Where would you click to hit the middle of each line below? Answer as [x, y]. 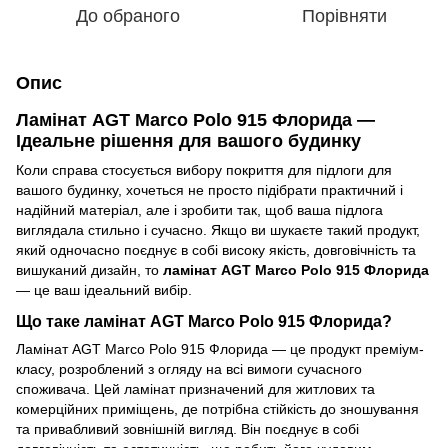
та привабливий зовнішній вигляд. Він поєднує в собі [187, 429]
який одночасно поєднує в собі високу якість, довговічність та [216, 250]
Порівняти [344, 16]
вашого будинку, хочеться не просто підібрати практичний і [209, 190]
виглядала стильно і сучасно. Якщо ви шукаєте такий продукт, [218, 230]
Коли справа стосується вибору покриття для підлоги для [204, 170]
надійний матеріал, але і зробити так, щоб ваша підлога [199, 210]
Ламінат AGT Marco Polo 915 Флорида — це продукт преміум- [220, 349]
